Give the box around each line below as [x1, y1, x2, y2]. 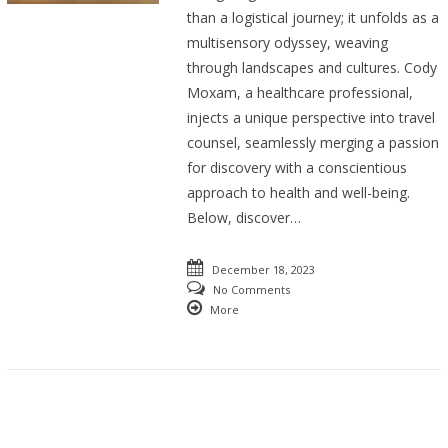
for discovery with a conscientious [187, 158, 408, 178]
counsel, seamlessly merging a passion [187, 133, 440, 153]
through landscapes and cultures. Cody [187, 58, 438, 78]
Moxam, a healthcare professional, [187, 83, 414, 103]
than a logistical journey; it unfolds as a [187, 8, 440, 28]
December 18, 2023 [212, 262, 316, 278]
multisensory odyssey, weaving [187, 33, 389, 53]
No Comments [213, 282, 291, 298]
